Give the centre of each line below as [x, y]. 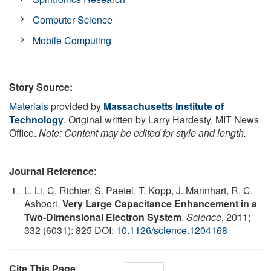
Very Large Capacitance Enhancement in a [160, 203]
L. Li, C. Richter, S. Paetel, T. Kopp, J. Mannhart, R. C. [139, 190]
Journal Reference [51, 171]
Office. [24, 132]
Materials [29, 106]
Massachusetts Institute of [164, 106]
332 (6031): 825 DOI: [70, 230]
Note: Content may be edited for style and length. [142, 132]
